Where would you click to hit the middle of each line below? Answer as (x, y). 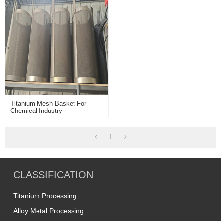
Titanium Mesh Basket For (49, 104)
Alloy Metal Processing (49, 211)
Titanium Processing (45, 196)
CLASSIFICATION (54, 175)
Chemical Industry (37, 111)
